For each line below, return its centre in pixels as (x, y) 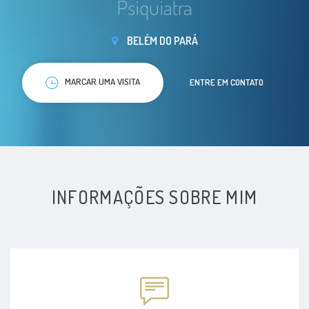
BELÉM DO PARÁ (161, 41)
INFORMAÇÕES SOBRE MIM (154, 197)
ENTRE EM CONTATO (227, 82)
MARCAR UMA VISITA (102, 81)
